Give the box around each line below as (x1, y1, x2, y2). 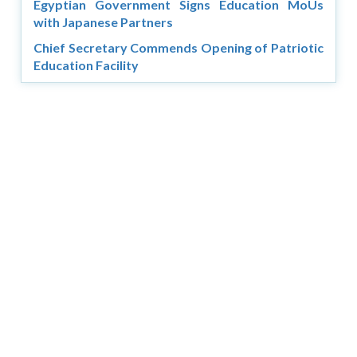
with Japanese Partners (33, 14, 174, 29)
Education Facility (33, 57, 139, 73)
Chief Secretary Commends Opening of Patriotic (33, 39, 324, 55)
